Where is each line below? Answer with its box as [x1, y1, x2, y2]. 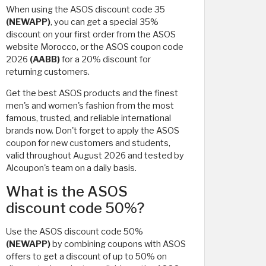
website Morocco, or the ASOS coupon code [6, 42, 183, 52]
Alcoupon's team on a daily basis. [6, 163, 137, 173]
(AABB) [30, 54, 60, 65]
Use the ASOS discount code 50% [6, 226, 143, 237]
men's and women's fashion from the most [6, 100, 174, 111]
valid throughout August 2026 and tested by [6, 150, 184, 161]
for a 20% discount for [60, 54, 151, 65]
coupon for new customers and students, [6, 138, 170, 148]
